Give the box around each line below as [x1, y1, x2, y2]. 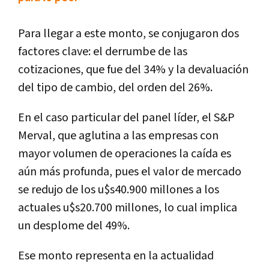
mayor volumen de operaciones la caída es [18, 146, 231, 162]
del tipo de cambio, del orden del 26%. [18, 80, 213, 95]
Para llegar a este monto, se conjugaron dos [18, 26, 239, 41]
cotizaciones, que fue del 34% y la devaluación [18, 62, 249, 77]
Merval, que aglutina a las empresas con [18, 128, 219, 144]
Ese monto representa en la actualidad [18, 248, 214, 264]
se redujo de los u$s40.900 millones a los [18, 182, 219, 198]
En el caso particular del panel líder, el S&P [18, 110, 235, 125]
